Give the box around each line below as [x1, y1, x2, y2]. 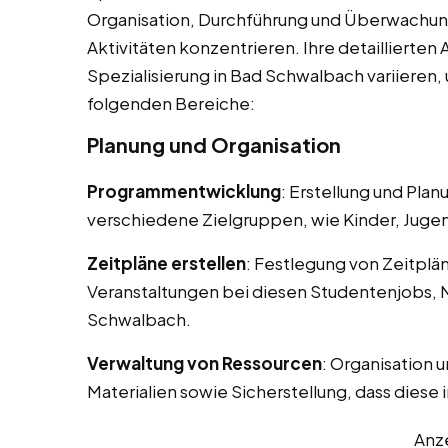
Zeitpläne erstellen [87, 252, 246, 275]
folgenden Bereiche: [87, 92, 255, 115]
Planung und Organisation [87, 132, 341, 158]
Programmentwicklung [87, 180, 281, 203]
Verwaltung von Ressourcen [87, 352, 322, 375]
